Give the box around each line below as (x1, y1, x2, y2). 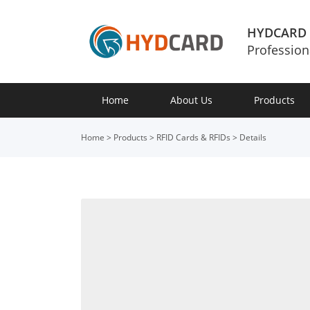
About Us (170, 93, 212, 107)
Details (239, 131, 266, 143)
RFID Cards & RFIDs (156, 131, 230, 143)
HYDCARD (246, 24, 307, 41)
